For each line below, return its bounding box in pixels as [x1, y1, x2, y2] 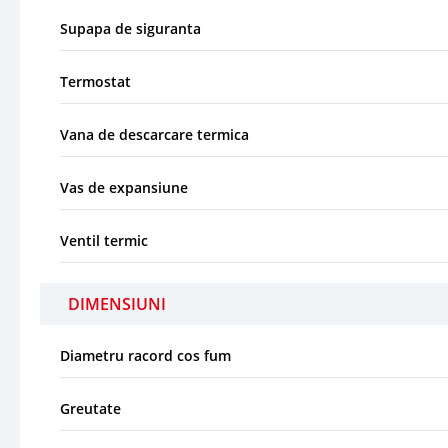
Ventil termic [60, 230, 148, 250]
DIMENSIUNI [68, 292, 166, 315]
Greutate [60, 398, 121, 418]
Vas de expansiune [60, 177, 188, 197]
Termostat [60, 71, 131, 91]
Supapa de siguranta [60, 18, 201, 38]
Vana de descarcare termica [60, 124, 249, 144]
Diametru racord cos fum [60, 345, 231, 365]
